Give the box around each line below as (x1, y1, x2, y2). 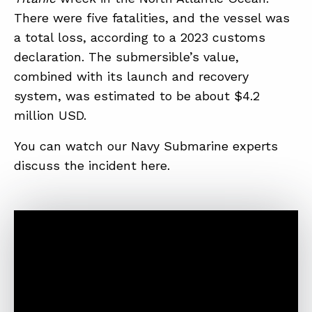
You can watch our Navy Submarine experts (14, 139, 278, 153)
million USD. (14, 108, 86, 123)
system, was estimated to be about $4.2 (14, 88, 260, 103)
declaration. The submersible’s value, (14, 49, 239, 64)
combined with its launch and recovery (14, 69, 249, 84)
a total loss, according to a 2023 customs (14, 30, 265, 45)
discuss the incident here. (14, 158, 170, 173)
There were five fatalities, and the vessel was (14, 10, 290, 25)
